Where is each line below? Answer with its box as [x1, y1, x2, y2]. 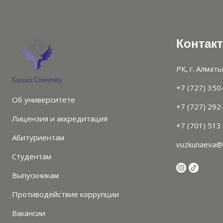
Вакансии [12, 208, 45, 218]
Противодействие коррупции [12, 189, 119, 199]
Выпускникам [12, 170, 59, 180]
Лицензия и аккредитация [12, 113, 108, 123]
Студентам [12, 151, 51, 161]
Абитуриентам [12, 132, 64, 142]
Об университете [12, 94, 75, 105]
